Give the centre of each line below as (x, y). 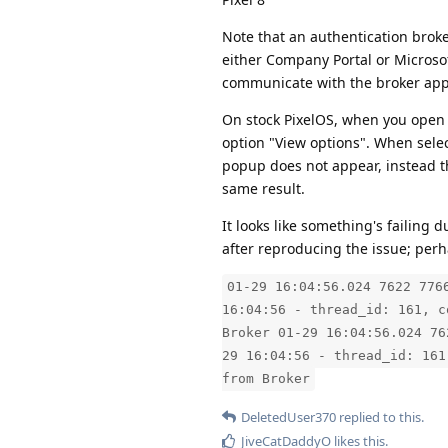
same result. (263, 188)
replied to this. (380, 416)
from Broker (266, 378)
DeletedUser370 (288, 416)
